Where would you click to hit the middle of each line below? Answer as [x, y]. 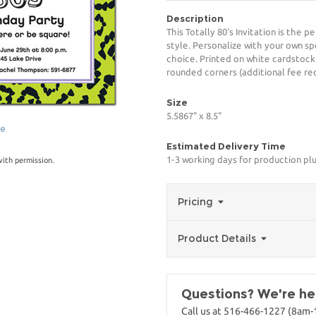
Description [195, 18]
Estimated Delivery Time [226, 146]
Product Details [218, 238]
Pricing [197, 202]
